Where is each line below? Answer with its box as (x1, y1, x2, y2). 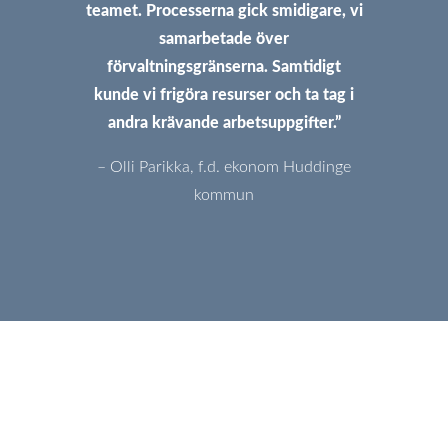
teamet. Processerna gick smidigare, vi (85, 2, 363, 19)
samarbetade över (159, 30, 289, 47)
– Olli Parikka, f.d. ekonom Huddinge (97, 158, 351, 175)
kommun (194, 186, 254, 203)
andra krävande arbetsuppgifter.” (107, 114, 341, 131)
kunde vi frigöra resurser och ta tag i (94, 86, 354, 103)
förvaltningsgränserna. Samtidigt (107, 58, 341, 75)
